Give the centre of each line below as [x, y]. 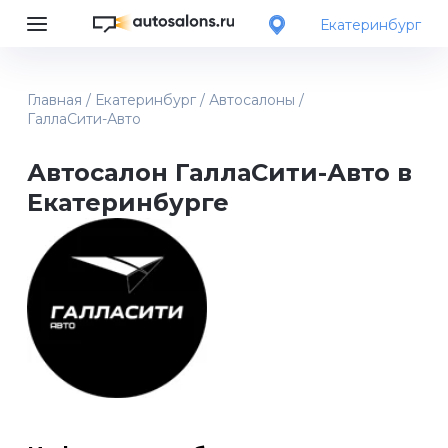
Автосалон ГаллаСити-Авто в [219, 172]
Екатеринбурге [127, 202]
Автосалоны [251, 100]
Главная [54, 100]
